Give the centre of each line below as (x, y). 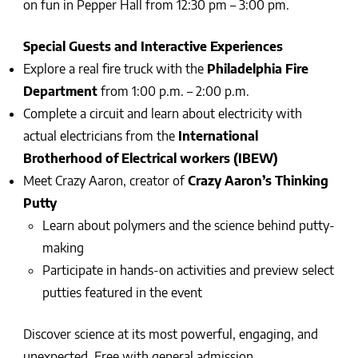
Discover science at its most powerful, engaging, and (170, 334)
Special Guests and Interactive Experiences (153, 47)
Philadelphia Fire (257, 69)
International (218, 136)
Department (60, 91)
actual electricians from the (100, 136)
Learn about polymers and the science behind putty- (188, 226)
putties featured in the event (122, 293)
